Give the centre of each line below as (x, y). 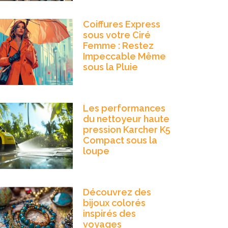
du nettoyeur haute (126, 119)
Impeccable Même (124, 56)
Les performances (124, 108)
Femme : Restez (118, 45)
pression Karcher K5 (126, 130)
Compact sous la (120, 140)
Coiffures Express (121, 24)
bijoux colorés (114, 203)
